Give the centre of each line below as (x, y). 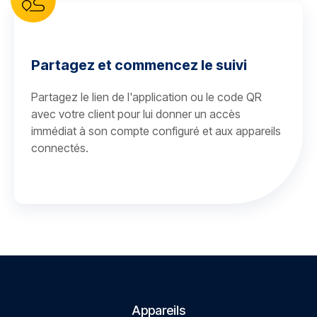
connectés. (60, 148)
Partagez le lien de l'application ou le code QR (146, 97)
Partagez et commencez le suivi (139, 65)
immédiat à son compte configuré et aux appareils (156, 131)
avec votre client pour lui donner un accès (136, 114)
